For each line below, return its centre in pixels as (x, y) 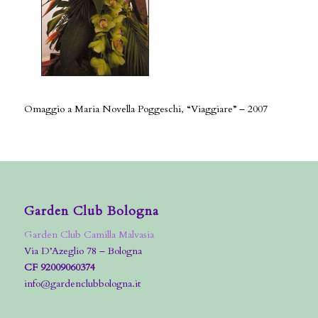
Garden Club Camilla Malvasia (89, 234)
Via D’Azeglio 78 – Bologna (83, 251)
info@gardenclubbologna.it (82, 283)
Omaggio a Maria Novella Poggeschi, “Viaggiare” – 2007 (146, 109)
